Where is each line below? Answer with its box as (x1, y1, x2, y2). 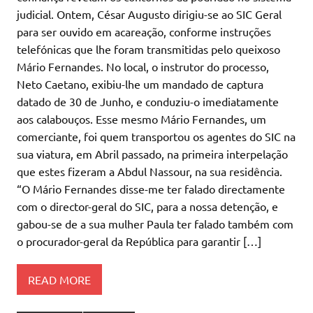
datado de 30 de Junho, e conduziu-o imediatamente (17, 94, 279, 109)
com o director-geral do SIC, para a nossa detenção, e (17, 199, 278, 214)
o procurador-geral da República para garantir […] (17, 234, 261, 249)
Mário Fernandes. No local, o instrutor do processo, (17, 59, 269, 74)
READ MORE (28, 272, 91, 286)
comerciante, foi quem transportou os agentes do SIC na (17, 129, 296, 144)
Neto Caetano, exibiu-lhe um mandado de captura (17, 77, 263, 92)
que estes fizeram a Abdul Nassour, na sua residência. (17, 164, 282, 179)
